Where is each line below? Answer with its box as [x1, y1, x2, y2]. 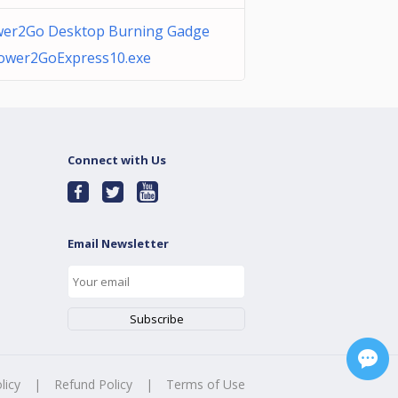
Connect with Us [68, 152, 166, 168]
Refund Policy [54, 376, 132, 393]
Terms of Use [166, 376, 245, 393]
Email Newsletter [68, 235, 169, 251]
